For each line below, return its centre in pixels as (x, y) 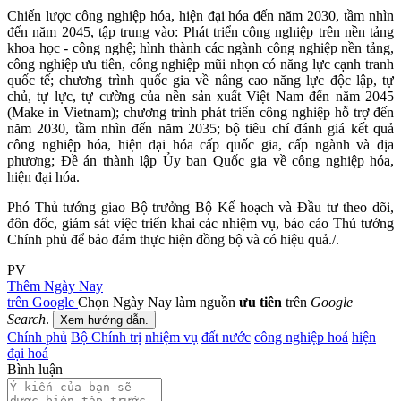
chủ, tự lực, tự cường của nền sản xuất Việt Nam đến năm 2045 (200, 96)
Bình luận (35, 369)
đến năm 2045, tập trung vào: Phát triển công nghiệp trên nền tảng (200, 31)
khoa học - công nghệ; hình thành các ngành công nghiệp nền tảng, (200, 47)
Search (26, 319)
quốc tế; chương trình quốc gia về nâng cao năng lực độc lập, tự (200, 80)
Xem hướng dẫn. (104, 320)
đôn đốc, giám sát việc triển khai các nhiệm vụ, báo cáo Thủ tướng (200, 223)
